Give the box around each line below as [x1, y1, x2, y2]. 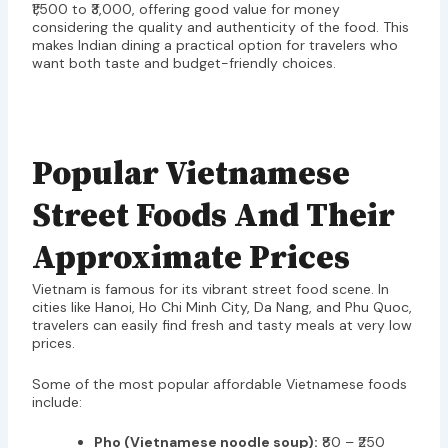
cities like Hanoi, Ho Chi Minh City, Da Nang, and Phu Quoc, [31, 298, 412, 317]
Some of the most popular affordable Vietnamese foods [31, 374, 407, 393]
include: [31, 392, 82, 411]
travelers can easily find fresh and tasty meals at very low [31, 316, 412, 335]
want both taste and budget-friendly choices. [31, 53, 336, 72]
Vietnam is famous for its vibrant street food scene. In [31, 280, 389, 299]
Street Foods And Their [31, 196, 395, 238]
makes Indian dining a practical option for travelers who [31, 35, 398, 54]
